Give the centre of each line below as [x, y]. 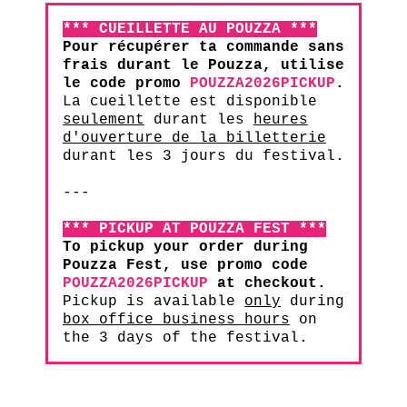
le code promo [126, 84]
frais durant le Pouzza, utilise [203, 66]
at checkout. [267, 284]
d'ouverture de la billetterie [194, 139]
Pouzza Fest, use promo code [185, 266]
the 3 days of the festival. [185, 338]
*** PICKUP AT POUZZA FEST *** [194, 229]
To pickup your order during [185, 248]
